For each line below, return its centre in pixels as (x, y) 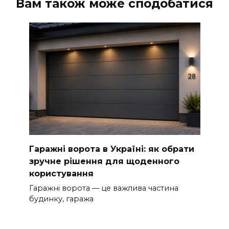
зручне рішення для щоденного (104, 161)
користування (61, 173)
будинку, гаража (61, 199)
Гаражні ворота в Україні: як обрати (111, 149)
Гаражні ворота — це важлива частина (104, 188)
